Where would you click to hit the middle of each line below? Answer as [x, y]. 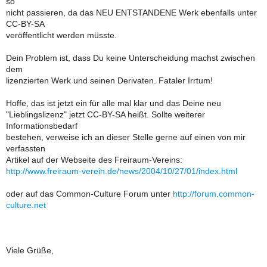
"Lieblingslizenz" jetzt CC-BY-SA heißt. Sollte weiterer [105, 114]
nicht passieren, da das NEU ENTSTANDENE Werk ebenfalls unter [131, 13]
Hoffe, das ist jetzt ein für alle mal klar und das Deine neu [114, 103]
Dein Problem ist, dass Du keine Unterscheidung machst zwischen [131, 58]
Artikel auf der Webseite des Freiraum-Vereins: [94, 160]
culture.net [26, 205]
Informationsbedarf [42, 126]
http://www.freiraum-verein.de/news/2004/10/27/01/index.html [122, 171]
